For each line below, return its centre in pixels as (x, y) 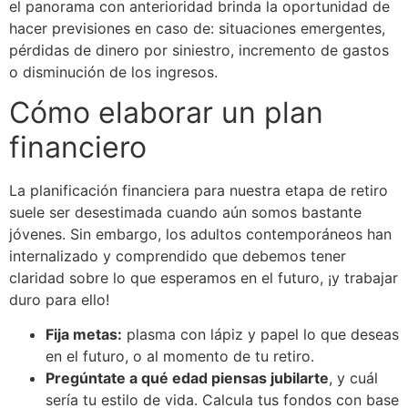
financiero (78, 148)
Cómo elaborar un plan (166, 113)
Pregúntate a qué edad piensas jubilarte (187, 378)
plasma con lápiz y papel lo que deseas (260, 335)
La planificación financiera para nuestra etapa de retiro (199, 191)
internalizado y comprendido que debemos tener (178, 256)
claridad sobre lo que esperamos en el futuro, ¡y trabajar (204, 278)
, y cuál (353, 378)
